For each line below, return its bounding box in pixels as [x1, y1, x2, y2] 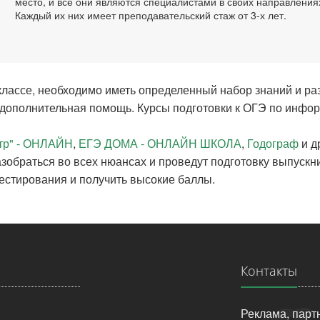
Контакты [240, 262, 297, 279]
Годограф [247, 135, 299, 151]
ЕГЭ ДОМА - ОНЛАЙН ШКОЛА [79, 135, 241, 151]
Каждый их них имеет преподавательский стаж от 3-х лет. [15, 8, 287, 22]
